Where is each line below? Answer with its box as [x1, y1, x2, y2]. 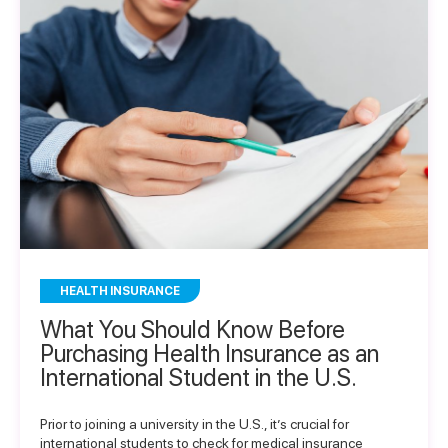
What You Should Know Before [40, 315, 345, 344]
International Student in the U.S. [40, 363, 357, 392]
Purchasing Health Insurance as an [40, 339, 379, 368]
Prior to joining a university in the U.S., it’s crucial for [40, 416, 349, 432]
